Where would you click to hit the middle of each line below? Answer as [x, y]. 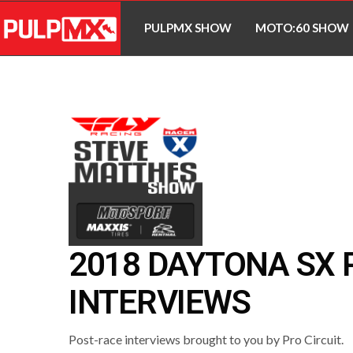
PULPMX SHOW [188, 28]
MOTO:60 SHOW [303, 28]
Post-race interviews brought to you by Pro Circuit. [206, 339]
